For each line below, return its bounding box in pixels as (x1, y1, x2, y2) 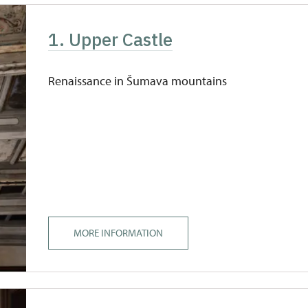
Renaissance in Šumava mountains (48, 73, 228, 89)
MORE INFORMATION (74, 226, 164, 239)
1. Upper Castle (48, 27, 173, 51)
